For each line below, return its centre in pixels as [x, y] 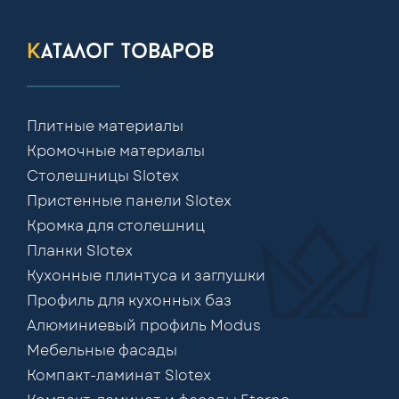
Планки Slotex [80, 251]
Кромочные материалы [116, 151]
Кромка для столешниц [116, 226]
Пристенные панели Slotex [129, 201]
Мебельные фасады [102, 350]
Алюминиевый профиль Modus [144, 326]
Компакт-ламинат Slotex [119, 375]
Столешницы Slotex [103, 176]
